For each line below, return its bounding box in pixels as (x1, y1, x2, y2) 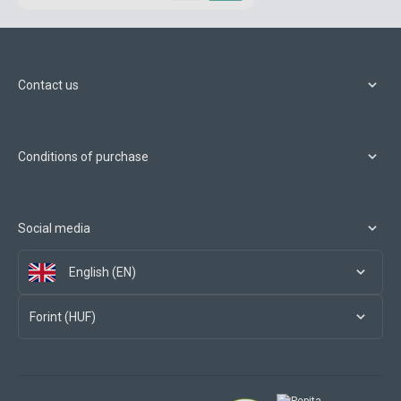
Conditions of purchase (18, 149, 149, 165)
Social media (18, 221, 90, 236)
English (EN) (69, 265, 136, 280)
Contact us (18, 78, 79, 93)
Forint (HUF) (30, 310, 96, 325)
